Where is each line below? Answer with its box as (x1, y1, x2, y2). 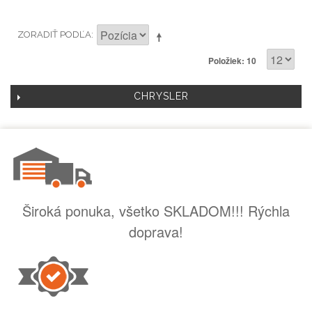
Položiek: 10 (208, 54, 256, 68)
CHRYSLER (133, 91, 189, 102)
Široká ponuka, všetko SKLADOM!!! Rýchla (22, 201, 290, 221)
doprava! (129, 221, 183, 242)
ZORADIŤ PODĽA (17, 29, 91, 40)
